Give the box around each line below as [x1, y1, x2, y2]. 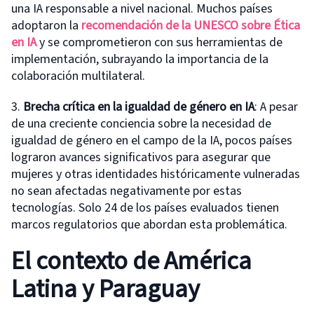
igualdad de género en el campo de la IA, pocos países [11, 132, 292, 149]
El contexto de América [11, 243, 252, 279]
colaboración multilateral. [11, 67, 145, 85]
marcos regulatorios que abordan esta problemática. [11, 216, 287, 233]
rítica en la [68, 98, 125, 116]
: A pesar [254, 98, 298, 116]
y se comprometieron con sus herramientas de [39, 34, 282, 51]
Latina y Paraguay [11, 271, 200, 307]
